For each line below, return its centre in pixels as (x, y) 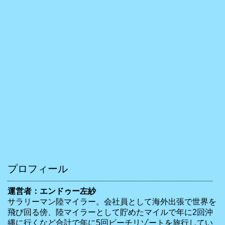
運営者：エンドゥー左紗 (52, 191)
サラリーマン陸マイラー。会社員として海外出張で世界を (112, 201)
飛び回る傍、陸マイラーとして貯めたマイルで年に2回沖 (110, 212)
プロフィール (38, 168)
